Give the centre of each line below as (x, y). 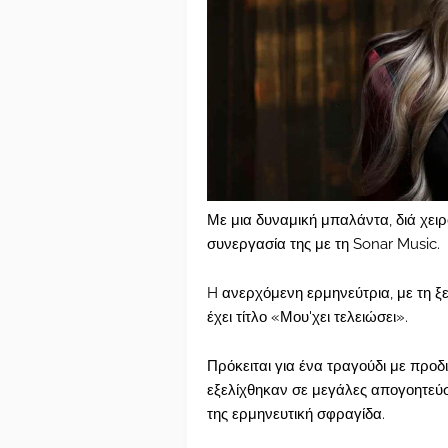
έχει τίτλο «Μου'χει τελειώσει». (307, 317)
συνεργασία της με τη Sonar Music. (323, 244)
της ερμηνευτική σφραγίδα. (296, 414)
